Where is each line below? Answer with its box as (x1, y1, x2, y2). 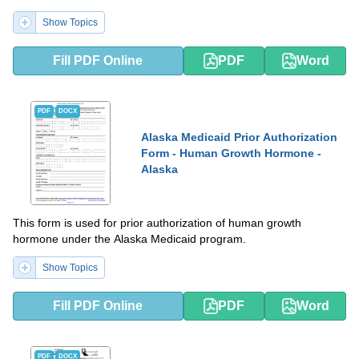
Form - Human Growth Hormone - (141, 146, 321, 159)
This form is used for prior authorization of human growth (13, 216, 301, 229)
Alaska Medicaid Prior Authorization (141, 130, 337, 143)
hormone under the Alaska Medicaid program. (13, 232, 246, 245)
